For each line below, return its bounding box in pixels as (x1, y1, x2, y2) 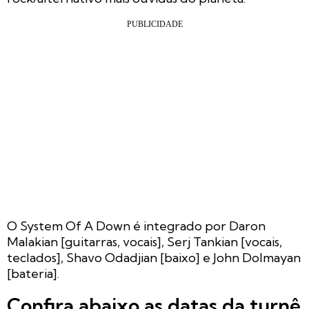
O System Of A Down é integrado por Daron (7, 218, 266, 235)
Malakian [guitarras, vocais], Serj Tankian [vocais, (7, 234, 282, 250)
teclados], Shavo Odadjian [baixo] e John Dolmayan (7, 250, 301, 266)
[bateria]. (7, 266, 59, 282)
